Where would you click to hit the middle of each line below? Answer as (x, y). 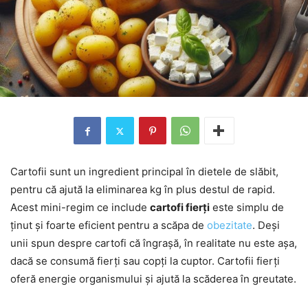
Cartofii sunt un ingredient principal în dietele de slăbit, (144, 172)
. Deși (266, 225)
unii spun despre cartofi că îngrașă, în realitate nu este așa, (154, 243)
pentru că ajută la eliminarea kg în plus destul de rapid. (143, 190)
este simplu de (247, 208)
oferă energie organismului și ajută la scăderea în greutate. (153, 279)
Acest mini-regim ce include (80, 208)
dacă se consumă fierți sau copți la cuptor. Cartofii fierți (145, 261)
